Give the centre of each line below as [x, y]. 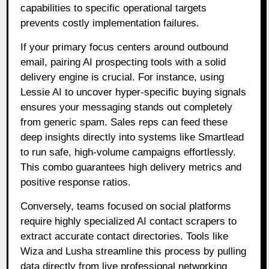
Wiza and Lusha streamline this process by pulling [134, 251]
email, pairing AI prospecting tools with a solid [123, 62]
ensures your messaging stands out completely [127, 107]
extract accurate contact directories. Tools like [125, 236]
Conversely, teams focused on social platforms [126, 206]
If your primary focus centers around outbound [125, 47]
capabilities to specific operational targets [114, 8]
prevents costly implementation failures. [110, 23]
